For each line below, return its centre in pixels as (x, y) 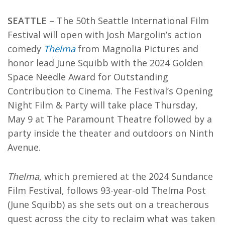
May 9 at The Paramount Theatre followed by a (110, 119)
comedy (26, 49)
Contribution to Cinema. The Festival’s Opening (110, 91)
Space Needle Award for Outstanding (88, 77)
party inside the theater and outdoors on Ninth (110, 133)
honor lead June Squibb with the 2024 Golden (105, 63)
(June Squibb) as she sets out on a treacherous (108, 204)
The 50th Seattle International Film (133, 21)
